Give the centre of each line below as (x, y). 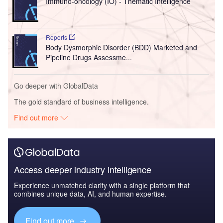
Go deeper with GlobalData (56, 85)
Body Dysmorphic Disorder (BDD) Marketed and (121, 47)
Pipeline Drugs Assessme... (89, 57)
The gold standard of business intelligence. (81, 101)
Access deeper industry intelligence (83, 169)
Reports (57, 37)
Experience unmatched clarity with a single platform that (102, 185)
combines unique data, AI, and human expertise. (90, 193)
